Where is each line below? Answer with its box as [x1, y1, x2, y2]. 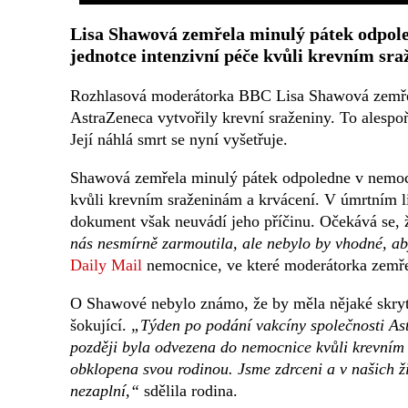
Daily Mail [70, 256, 142, 275]
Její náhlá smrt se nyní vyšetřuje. [70, 130, 288, 149]
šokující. [70, 316, 131, 335]
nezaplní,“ [70, 382, 139, 401]
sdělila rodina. [139, 382, 238, 401]
